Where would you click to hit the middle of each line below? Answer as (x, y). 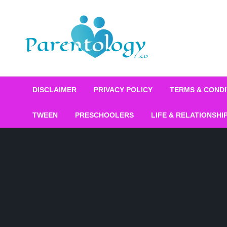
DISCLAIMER (54, 90)
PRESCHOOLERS (104, 115)
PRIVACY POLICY (123, 90)
